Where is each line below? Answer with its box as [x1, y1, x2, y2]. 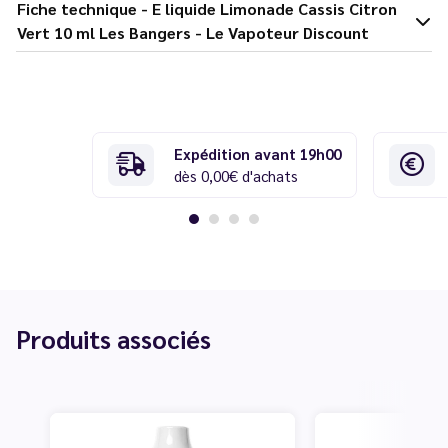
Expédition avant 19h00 [173, 143, 341, 163]
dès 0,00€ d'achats [173, 165, 298, 185]
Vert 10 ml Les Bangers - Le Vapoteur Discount [17, 21, 369, 43]
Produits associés [16, 321, 211, 355]
